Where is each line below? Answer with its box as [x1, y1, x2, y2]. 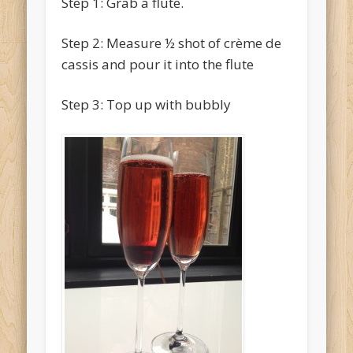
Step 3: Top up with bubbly [61, 95, 232, 114]
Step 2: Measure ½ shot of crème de [61, 34, 282, 53]
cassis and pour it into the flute [61, 55, 255, 74]
